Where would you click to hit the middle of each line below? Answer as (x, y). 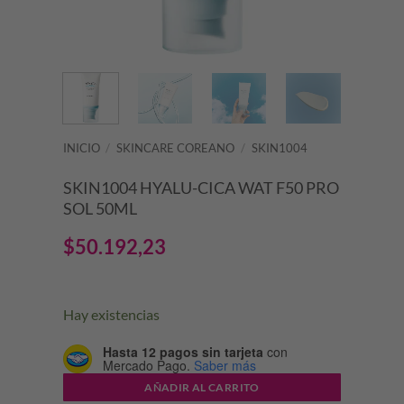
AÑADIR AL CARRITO (202, 387)
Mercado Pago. (146, 365)
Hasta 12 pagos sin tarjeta (183, 351)
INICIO (81, 148)
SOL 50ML (100, 209)
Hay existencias (111, 315)
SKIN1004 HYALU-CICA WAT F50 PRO (201, 188)
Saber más (225, 365)
